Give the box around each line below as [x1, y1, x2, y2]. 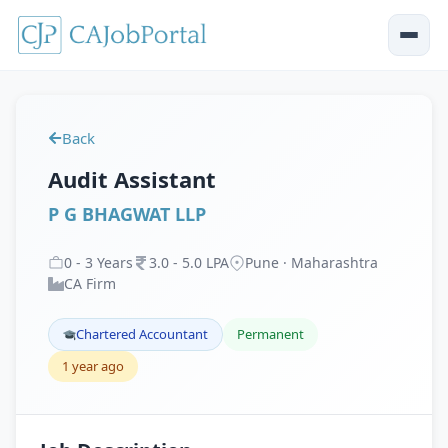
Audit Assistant [48, 164, 216, 194]
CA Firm [64, 274, 116, 293]
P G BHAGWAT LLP [48, 202, 206, 226]
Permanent [237, 325, 304, 343]
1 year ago [62, 357, 124, 375]
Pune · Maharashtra [245, 253, 378, 272]
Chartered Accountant [76, 325, 208, 343]
